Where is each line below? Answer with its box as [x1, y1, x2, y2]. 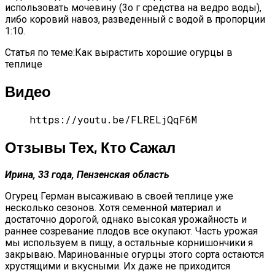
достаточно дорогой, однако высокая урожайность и [5, 213, 247, 225]
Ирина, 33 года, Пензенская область [5, 168, 169, 180]
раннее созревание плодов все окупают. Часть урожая [5, 225, 258, 237]
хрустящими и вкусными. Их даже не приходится [5, 260, 230, 272]
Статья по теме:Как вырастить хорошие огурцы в [5, 47, 233, 59]
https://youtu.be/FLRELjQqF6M [29, 112, 197, 126]
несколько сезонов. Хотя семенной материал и [5, 201, 221, 214]
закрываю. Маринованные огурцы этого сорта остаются [5, 248, 264, 260]
